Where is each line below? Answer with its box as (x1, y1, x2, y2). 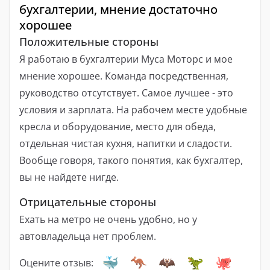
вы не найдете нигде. (19, 170, 119, 184)
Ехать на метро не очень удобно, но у (19, 212, 197, 226)
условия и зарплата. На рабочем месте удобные (19, 102, 247, 116)
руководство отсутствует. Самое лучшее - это (19, 86, 233, 99)
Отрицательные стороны (19, 194, 156, 209)
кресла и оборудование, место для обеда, (19, 119, 216, 133)
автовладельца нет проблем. (19, 229, 156, 243)
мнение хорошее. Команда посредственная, (19, 69, 228, 83)
